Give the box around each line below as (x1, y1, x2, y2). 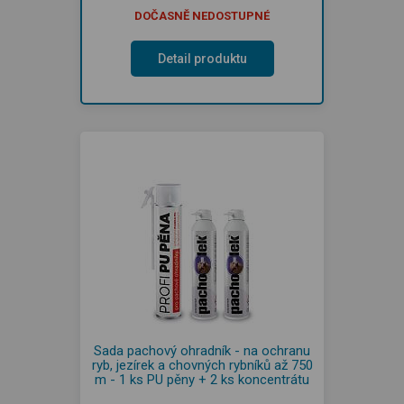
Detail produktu (157, 50, 247, 66)
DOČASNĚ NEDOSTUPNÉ (134, 8, 270, 23)
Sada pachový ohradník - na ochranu (94, 342, 310, 359)
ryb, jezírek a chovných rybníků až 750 (91, 356, 313, 373)
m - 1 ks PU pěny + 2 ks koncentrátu (95, 371, 309, 388)
